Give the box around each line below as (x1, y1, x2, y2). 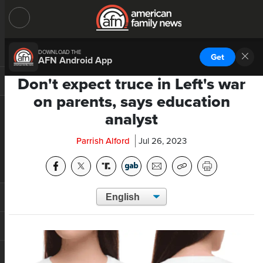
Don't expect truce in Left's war (18, 75, 245, 94)
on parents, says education (33, 92, 230, 112)
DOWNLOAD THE (38, 48, 81, 56)
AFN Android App (38, 54, 112, 66)
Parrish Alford (76, 136, 130, 146)
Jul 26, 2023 (139, 136, 187, 146)
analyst (105, 110, 158, 129)
